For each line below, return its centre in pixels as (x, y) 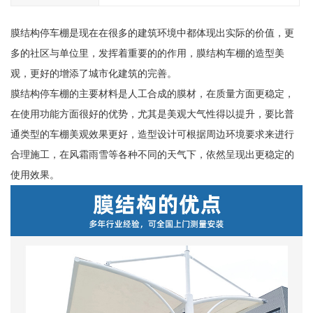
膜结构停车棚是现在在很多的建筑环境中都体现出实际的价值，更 (152, 33)
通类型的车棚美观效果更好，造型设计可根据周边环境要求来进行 (152, 134)
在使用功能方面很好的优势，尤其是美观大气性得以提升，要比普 (152, 114)
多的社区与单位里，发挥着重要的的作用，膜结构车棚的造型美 (147, 53)
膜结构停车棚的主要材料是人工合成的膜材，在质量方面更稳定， (152, 94)
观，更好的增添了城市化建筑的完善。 (93, 74)
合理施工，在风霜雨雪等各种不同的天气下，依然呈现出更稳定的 (152, 155)
